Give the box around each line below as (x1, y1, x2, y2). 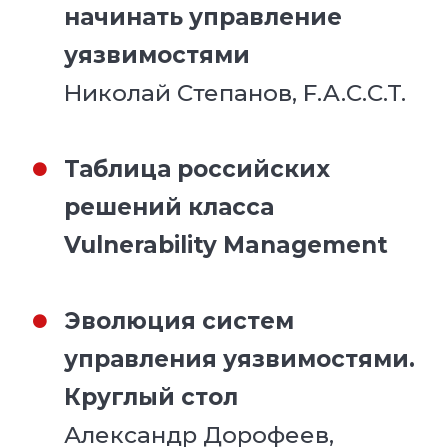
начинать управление (64, 2, 343, 31)
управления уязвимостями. (64, 344, 416, 373)
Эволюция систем (64, 306, 295, 335)
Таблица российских (64, 154, 331, 183)
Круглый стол (64, 382, 239, 411)
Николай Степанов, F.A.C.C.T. (64, 78, 407, 107)
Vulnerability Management (64, 230, 389, 259)
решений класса (64, 192, 275, 221)
